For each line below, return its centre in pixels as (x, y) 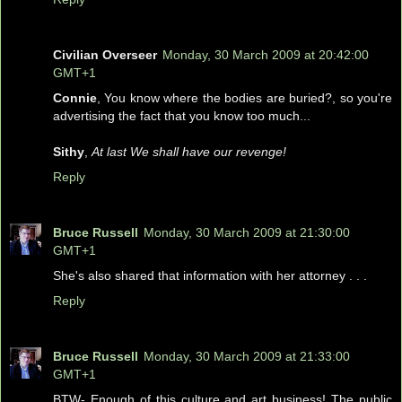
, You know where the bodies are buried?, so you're (245, 97)
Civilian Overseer (105, 54)
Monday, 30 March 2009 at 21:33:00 (247, 356)
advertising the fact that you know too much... (182, 115)
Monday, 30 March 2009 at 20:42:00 (266, 54)
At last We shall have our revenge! (189, 151)
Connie (75, 97)
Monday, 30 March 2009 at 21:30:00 (247, 232)
